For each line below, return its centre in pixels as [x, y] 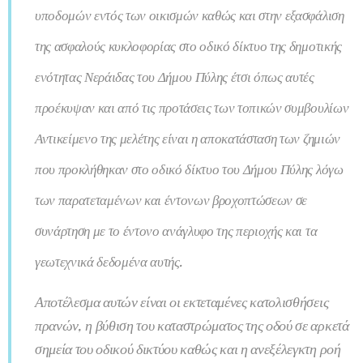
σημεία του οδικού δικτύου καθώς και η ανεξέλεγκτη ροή [188, 348]
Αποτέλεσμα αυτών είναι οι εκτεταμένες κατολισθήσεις [182, 301]
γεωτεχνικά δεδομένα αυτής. [111, 261]
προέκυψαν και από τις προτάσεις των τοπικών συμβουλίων [192, 107]
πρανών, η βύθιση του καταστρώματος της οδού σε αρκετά [192, 325]
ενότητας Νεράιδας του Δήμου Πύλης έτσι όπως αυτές [175, 76]
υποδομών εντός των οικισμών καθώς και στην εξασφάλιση [190, 14]
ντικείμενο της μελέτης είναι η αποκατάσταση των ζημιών [191, 137]
